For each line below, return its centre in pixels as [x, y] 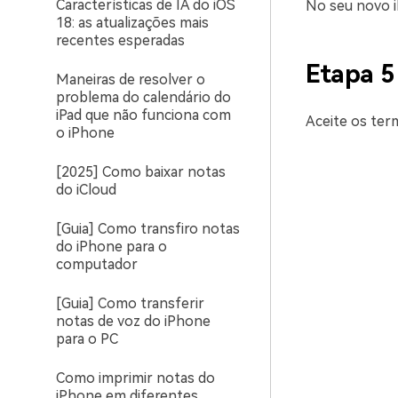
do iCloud [86, 190]
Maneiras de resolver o [131, 80]
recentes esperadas [120, 40]
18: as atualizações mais [132, 23]
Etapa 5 [350, 74]
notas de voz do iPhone [133, 321]
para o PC [87, 339]
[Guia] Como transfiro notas [148, 229]
